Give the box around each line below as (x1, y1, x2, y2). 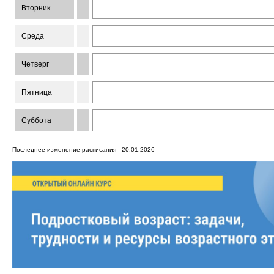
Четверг (21, 60, 49, 68)
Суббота (21, 116, 51, 125)
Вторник (21, 4, 50, 12)
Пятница (21, 88, 52, 97)
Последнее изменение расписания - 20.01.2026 (12, 146, 155, 153)
